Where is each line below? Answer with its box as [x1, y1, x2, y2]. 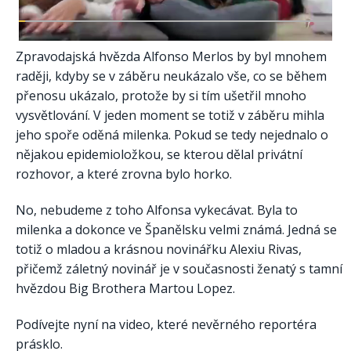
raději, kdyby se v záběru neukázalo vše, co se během [16, 67, 327, 85]
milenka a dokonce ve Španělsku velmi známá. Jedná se [16, 221, 337, 239]
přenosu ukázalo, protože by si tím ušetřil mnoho [16, 87, 306, 105]
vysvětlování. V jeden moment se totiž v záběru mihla [16, 107, 324, 125]
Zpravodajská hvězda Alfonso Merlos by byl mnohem [16, 48, 327, 66]
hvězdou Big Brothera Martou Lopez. [16, 280, 235, 298]
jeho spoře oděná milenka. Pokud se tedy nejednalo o [16, 126, 328, 144]
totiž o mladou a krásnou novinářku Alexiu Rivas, [16, 241, 302, 259]
